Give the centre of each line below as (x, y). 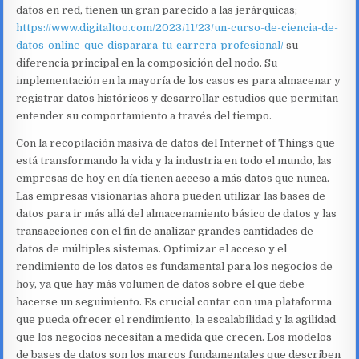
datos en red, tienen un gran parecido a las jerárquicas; (157, 10)
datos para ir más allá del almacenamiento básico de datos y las (177, 213)
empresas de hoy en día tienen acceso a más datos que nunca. (173, 178)
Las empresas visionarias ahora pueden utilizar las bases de (171, 196)
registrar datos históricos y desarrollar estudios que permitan (177, 98)
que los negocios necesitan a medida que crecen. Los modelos (174, 337)
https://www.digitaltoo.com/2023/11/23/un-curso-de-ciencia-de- (177, 27)
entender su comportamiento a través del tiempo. (144, 115)
